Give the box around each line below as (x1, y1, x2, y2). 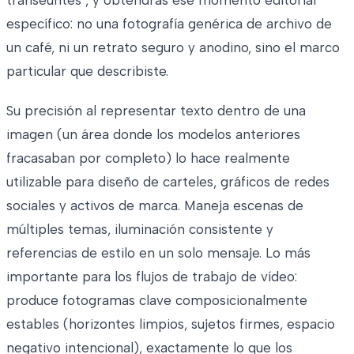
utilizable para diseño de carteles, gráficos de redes (6, 173, 330, 190)
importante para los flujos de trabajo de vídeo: (6, 268, 297, 284)
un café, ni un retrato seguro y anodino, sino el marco (6, 39, 340, 55)
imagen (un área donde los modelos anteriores (6, 126, 300, 142)
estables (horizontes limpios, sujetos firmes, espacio (6, 315, 335, 332)
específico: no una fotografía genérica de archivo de (6, 15, 332, 32)
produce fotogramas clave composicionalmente (6, 292, 307, 308)
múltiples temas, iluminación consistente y (6, 220, 273, 237)
